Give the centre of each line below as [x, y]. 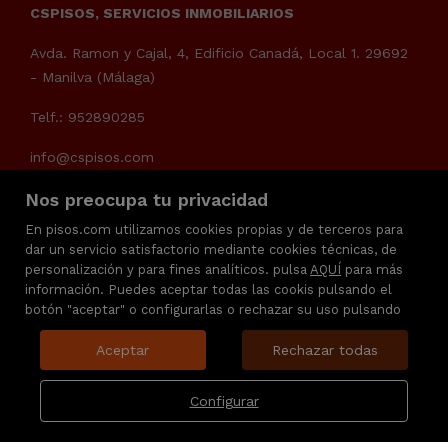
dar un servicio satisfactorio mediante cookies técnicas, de [211, 249]
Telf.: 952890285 [87, 117]
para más [372, 269]
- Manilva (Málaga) [92, 77]
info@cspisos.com [92, 157]
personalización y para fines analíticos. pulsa [167, 269]
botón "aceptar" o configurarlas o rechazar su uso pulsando [213, 309]
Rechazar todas [325, 350]
